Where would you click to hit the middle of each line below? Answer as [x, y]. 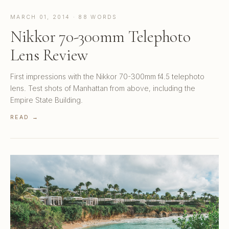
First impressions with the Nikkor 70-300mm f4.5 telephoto [107, 76]
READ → [25, 117]
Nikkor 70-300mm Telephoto [100, 36]
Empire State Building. [47, 100]
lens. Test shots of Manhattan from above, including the [103, 88]
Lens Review [49, 55]
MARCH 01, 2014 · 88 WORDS [64, 17]
